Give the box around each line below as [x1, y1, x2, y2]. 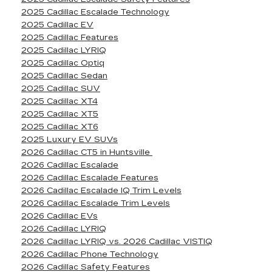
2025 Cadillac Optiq [21, 58, 104, 68]
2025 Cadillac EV [21, 20, 93, 30]
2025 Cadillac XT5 [21, 109, 98, 119]
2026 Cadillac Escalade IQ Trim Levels [21, 186, 182, 195]
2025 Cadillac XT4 [21, 97, 98, 106]
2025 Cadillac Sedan [21, 71, 107, 81]
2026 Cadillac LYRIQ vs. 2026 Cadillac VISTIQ [21, 237, 212, 246]
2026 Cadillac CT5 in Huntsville [21, 148, 152, 157]
